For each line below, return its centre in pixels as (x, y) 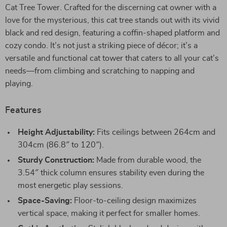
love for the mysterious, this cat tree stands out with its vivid (112, 20)
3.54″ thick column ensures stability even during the (111, 173)
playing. (19, 84)
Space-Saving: (45, 201)
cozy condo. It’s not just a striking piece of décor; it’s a (101, 46)
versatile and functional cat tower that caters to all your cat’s (112, 58)
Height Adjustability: (56, 132)
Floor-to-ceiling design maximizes (134, 201)
